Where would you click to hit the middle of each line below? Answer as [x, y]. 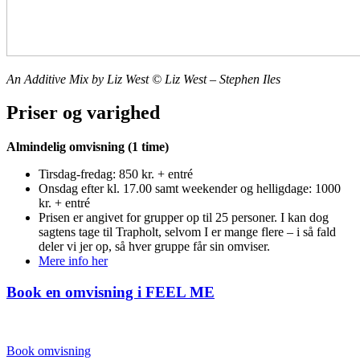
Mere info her [73, 261]
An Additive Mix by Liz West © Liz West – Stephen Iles [143, 79]
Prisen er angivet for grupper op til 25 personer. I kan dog [184, 218]
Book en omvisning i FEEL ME [110, 292]
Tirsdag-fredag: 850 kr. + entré [116, 174]
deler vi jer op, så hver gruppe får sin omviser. [154, 247]
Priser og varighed [83, 113]
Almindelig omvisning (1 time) [88, 147]
